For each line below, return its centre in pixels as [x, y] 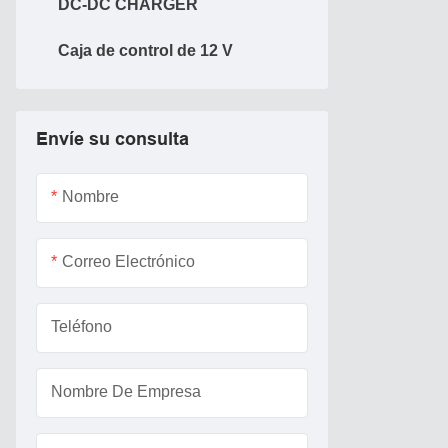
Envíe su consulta [112, 138]
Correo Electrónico [128, 261]
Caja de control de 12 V [145, 50]
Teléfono [81, 326]
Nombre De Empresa [126, 391]
